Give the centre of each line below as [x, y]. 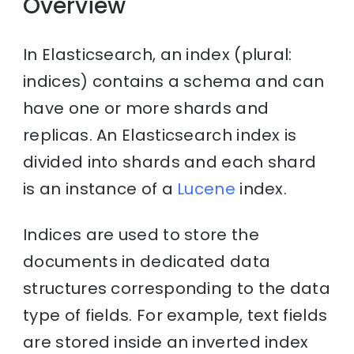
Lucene [206, 189]
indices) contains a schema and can [174, 82]
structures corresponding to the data [177, 289]
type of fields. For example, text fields [175, 316]
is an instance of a [100, 189]
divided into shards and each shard [170, 162]
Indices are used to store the [141, 235]
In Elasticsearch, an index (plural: [158, 55]
